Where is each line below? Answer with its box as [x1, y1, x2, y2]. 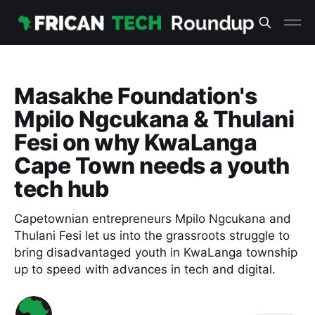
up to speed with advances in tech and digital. [14, 262, 276, 276]
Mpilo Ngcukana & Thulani [14, 105, 295, 133]
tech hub [14, 175, 109, 202]
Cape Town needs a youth [14, 152, 290, 179]
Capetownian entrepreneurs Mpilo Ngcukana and [14, 212, 291, 226]
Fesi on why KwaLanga [14, 129, 257, 156]
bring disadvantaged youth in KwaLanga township [14, 245, 297, 259]
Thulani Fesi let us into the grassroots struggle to [14, 229, 290, 243]
